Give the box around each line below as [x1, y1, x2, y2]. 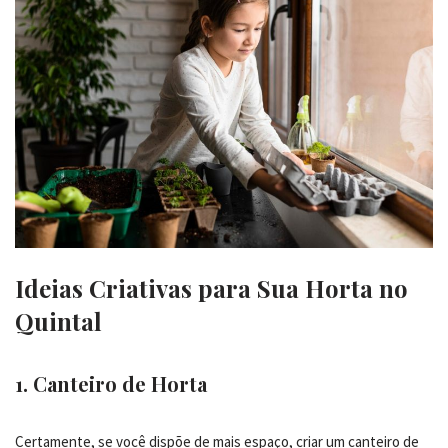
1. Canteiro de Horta [15, 369, 207, 397]
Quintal [15, 304, 102, 337]
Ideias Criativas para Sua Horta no [15, 271, 408, 304]
